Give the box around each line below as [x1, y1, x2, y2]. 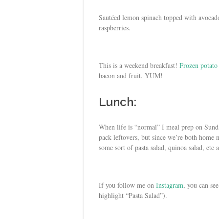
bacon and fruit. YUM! [99, 70, 163, 80]
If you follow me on [99, 180, 156, 190]
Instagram [156, 180, 183, 190]
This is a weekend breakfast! [99, 60, 179, 70]
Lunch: [99, 94, 136, 109]
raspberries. [99, 22, 131, 32]
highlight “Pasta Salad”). [99, 190, 167, 200]
